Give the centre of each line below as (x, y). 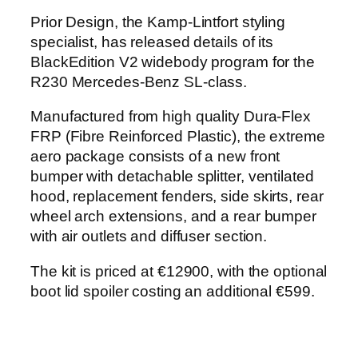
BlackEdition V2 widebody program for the (173, 62)
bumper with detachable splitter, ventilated (172, 177)
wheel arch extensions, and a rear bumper (173, 217)
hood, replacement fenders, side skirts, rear (177, 197)
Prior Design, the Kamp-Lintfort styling (158, 22)
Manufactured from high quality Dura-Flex (171, 117)
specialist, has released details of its (152, 42)
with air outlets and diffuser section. (149, 237)
